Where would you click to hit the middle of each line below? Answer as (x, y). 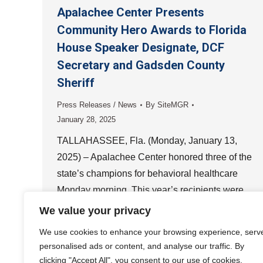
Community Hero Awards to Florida (152, 30)
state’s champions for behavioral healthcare (147, 173)
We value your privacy (95, 211)
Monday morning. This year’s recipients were (150, 190)
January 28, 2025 (86, 119)
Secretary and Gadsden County (141, 65)
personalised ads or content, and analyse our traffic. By (142, 246)
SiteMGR (173, 105)
